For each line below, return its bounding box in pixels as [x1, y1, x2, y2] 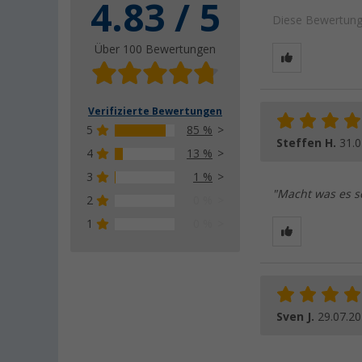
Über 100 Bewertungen [95, 43, 216, 57]
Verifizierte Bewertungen [88, 106, 222, 118]
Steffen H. [276, 137, 339, 150]
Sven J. [276, 310, 318, 324]
